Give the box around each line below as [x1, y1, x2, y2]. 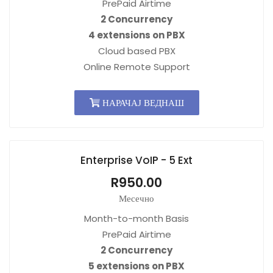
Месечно [119, 192, 154, 205]
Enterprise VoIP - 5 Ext [80, 153, 193, 168]
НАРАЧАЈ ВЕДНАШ [99, 96, 184, 109]
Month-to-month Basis [84, 212, 189, 225]
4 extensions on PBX [88, 29, 185, 41]
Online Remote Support [83, 60, 190, 73]
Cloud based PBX [97, 44, 175, 57]
